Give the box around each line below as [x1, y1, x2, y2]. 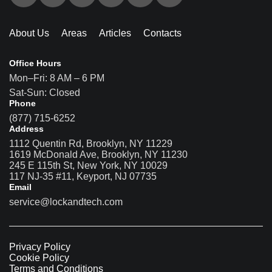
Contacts [143, 27, 182, 38]
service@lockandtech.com [9, 196, 123, 207]
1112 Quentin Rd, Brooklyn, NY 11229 [9, 138, 172, 149]
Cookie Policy [9, 252, 69, 263]
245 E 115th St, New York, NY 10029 [9, 160, 168, 171]
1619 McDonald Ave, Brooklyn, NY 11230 [9, 149, 188, 160]
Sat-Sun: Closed [9, 87, 80, 98]
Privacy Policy [9, 241, 70, 252]
